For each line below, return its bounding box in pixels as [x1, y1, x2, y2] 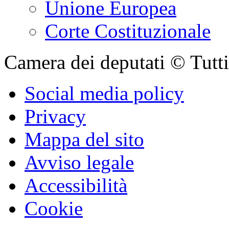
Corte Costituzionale [45, 20, 211, 42]
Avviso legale [25, 151, 134, 174]
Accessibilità [25, 174, 127, 197]
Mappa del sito [25, 128, 144, 151]
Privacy [25, 105, 86, 128]
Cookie [25, 197, 83, 220]
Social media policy [25, 82, 184, 105]
